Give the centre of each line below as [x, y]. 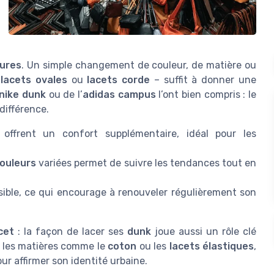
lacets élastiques [211, 246]
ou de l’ [64, 94]
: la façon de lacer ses [71, 231]
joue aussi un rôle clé [204, 231]
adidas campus [119, 94]
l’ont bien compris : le [206, 94]
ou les [153, 246]
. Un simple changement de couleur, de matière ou [139, 65]
